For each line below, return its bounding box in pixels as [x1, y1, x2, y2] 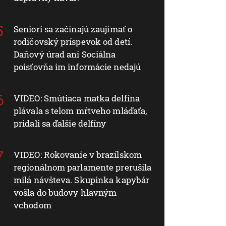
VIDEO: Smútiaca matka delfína [14, 92, 140, 104]
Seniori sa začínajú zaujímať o [14, 23, 133, 35]
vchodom [14, 199, 51, 211]
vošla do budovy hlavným [14, 186, 117, 198]
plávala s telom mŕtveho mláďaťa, [14, 104, 147, 117]
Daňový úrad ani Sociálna [14, 48, 116, 60]
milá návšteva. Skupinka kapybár [14, 174, 150, 186]
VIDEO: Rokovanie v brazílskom [14, 148, 142, 160]
